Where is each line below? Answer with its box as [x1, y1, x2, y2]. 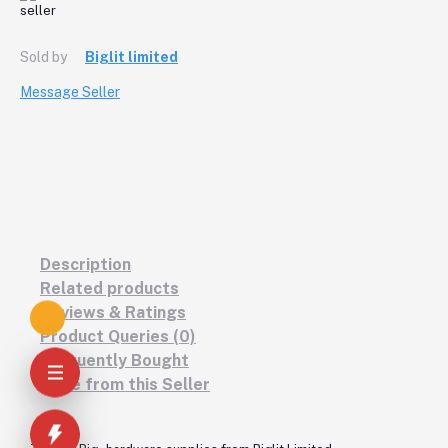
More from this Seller [40, 374, 210, 394]
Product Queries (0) [40, 326, 196, 346]
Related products [40, 278, 179, 298]
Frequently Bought [40, 350, 189, 370]
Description [40, 254, 131, 274]
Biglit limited [85, 48, 178, 65]
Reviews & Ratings [40, 302, 186, 322]
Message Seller [20, 83, 120, 100]
